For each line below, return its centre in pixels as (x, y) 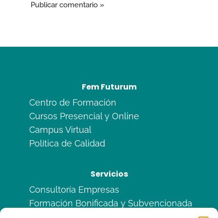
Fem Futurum (109, 87)
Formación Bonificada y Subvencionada (111, 203)
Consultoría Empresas (74, 190)
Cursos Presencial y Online (84, 116)
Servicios (109, 174)
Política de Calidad (67, 143)
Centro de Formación (73, 102)
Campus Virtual (60, 129)
